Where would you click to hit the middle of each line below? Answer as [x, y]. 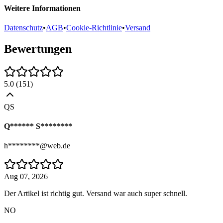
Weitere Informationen [42, 8]
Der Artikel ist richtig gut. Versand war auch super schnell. [96, 194]
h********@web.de [37, 146]
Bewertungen [38, 49]
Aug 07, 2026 [26, 177]
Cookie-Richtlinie [94, 28]
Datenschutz [23, 28]
